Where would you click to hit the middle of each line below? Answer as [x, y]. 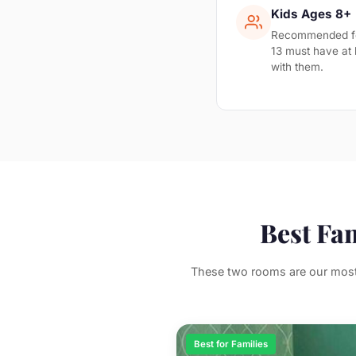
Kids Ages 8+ [311, 14]
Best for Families [231, 344]
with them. [297, 67]
